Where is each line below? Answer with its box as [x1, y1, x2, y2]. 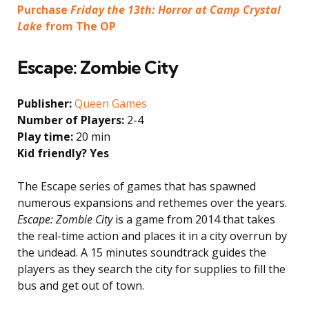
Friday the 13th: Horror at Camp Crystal [70, 1, 281, 17]
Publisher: [17, 95, 72, 111]
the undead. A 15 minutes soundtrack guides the [17, 244, 266, 260]
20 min [73, 128, 110, 144]
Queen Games [74, 95, 147, 111]
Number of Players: [17, 112, 124, 128]
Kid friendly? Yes [17, 145, 109, 161]
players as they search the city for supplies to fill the [17, 261, 286, 277]
